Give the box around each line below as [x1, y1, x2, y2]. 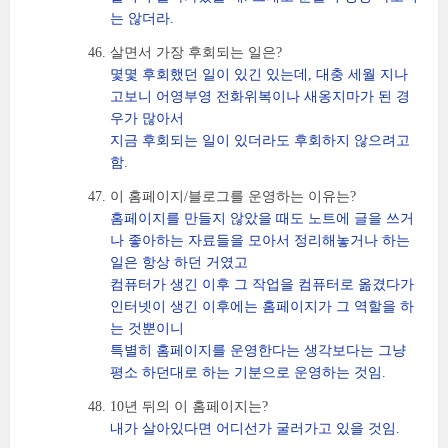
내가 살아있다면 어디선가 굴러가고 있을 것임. [110, 421, 400, 436]
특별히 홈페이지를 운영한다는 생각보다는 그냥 [110, 343, 406, 358]
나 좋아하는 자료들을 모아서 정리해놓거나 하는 [110, 233, 410, 248]
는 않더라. [110, 11, 174, 26]
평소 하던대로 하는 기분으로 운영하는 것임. [110, 365, 386, 380]
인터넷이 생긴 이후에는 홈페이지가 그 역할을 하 [110, 299, 414, 314]
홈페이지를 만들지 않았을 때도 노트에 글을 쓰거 [110, 211, 414, 226]
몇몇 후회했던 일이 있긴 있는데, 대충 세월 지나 [110, 67, 408, 82]
